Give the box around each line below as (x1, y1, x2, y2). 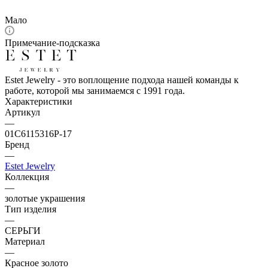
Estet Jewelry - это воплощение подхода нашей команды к (5, 74, 239, 85)
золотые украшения (5, 193, 85, 203)
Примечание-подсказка (5, 37, 100, 48)
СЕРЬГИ (5, 225, 41, 236)
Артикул (5, 106, 40, 117)
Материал (5, 236, 45, 246)
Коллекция (5, 171, 49, 182)
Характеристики (5, 96, 72, 106)
